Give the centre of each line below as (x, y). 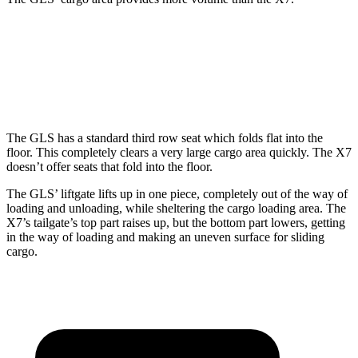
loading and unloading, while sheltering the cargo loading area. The (176, 209)
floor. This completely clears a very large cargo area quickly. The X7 (179, 153)
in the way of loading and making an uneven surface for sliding (165, 237)
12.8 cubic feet (267, 86)
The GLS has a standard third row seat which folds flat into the (165, 138)
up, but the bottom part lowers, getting (248, 223)
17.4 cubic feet (187, 86)
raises (136, 223)
